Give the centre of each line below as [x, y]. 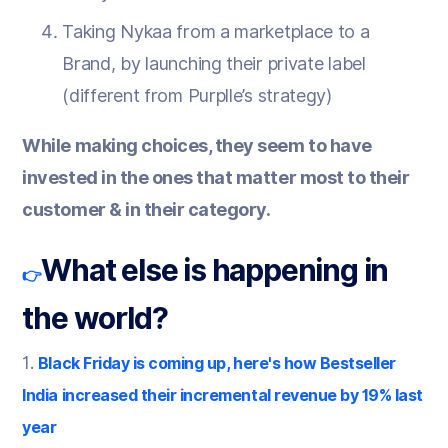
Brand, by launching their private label [214, 63]
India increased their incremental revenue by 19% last [222, 395]
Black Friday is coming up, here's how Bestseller [216, 363]
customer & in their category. [146, 209]
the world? [95, 317]
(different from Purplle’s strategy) [197, 95]
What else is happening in [215, 269]
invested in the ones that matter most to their [216, 177]
